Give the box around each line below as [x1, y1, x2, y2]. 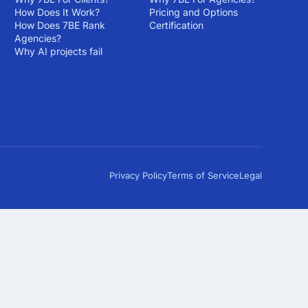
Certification [148, 19, 203, 31]
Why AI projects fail [14, 45, 102, 57]
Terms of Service [167, 170, 239, 181]
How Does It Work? [14, 6, 100, 18]
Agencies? [14, 32, 61, 44]
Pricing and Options [148, 6, 238, 18]
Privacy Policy [109, 170, 167, 181]
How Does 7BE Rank [14, 19, 105, 31]
